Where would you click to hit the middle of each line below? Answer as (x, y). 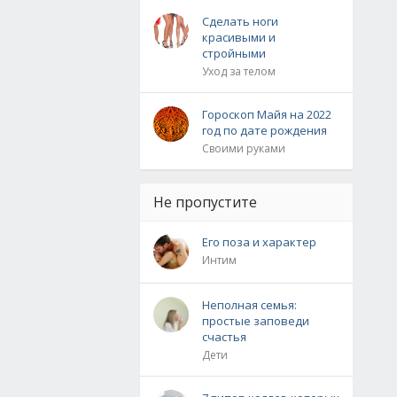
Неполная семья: (249, 305)
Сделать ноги (240, 21)
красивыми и (239, 37)
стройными (234, 53)
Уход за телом (239, 71)
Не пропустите (205, 202)
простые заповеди (256, 321)
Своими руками (244, 148)
